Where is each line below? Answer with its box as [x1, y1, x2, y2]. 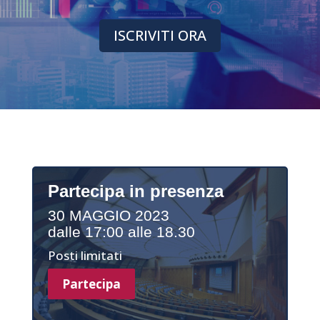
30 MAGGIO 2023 [47, 206, 169, 224]
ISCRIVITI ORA [113, 25, 206, 45]
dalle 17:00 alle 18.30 [47, 223, 195, 240]
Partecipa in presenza [47, 181, 224, 201]
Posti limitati [47, 246, 122, 264]
